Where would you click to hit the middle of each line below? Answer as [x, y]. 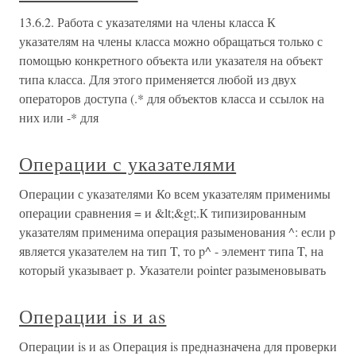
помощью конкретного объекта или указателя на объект [171, 60]
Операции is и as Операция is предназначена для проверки [178, 346]
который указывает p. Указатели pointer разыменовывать [172, 270]
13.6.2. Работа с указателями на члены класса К [147, 22]
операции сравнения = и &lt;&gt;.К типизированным [163, 213]
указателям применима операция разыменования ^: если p [177, 232]
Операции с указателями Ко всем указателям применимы [175, 193]
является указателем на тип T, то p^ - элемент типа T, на [171, 251]
